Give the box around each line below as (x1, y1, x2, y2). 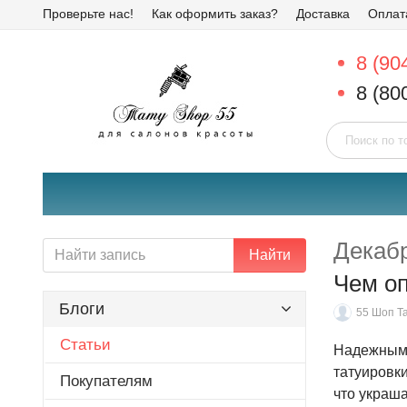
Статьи (60, 336, 111, 353)
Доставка (296, 6, 350, 21)
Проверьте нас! (43, 6, 134, 21)
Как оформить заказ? (152, 6, 278, 21)
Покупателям (60, 372, 153, 390)
